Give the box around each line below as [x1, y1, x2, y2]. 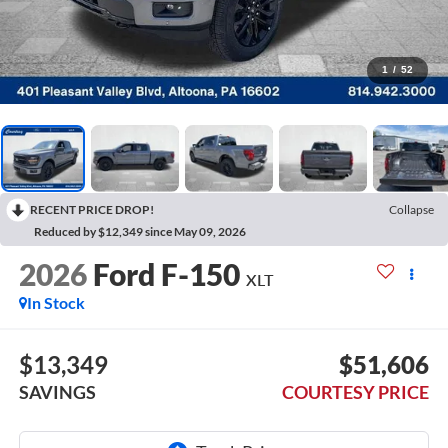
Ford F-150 [92, 255, 240, 292]
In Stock [26, 292, 85, 312]
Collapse [389, 201, 434, 217]
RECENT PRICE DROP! [30, 201, 154, 217]
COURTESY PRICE [282, 381, 430, 404]
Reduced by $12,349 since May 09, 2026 [34, 223, 246, 239]
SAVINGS [18, 381, 96, 404]
